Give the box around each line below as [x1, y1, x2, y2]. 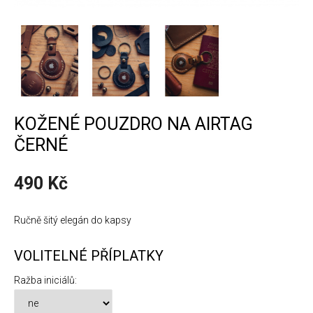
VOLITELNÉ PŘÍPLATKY [14, 247, 163, 265]
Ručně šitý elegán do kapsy [14, 214, 131, 226]
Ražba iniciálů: [14, 275, 77, 286]
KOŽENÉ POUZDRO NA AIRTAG [14, 114, 253, 135]
